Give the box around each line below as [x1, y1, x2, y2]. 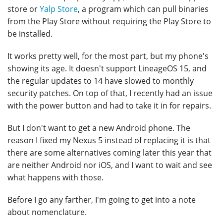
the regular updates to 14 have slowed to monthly [7, 75, 194, 87]
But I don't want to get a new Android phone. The [7, 122, 190, 134]
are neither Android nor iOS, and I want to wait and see [7, 160, 212, 171]
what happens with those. [7, 172, 104, 183]
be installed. [7, 28, 53, 40]
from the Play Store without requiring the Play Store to [7, 16, 211, 27]
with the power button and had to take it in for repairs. [7, 100, 211, 111]
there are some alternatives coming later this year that [7, 147, 212, 159]
